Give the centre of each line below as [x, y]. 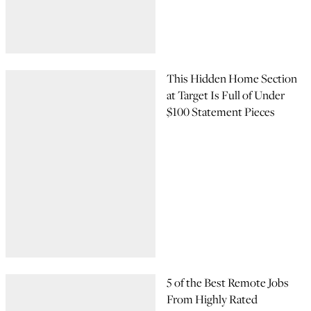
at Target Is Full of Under [226, 95]
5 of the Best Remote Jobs [228, 283]
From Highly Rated [212, 299]
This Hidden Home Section [232, 78]
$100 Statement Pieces [221, 112]
